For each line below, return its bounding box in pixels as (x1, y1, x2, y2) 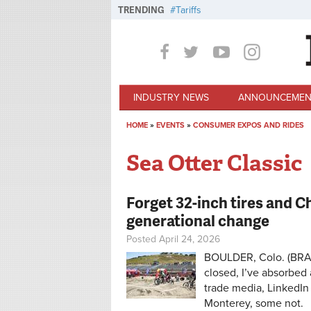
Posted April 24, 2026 (126, 233, 220, 246)
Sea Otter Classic (126, 149, 302, 178)
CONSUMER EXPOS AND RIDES (193, 121, 304, 130)
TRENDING (118, 3, 165, 16)
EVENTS (156, 121, 185, 130)
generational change (126, 210, 269, 232)
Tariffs (176, 4, 201, 16)
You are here (126, 129, 212, 151)
